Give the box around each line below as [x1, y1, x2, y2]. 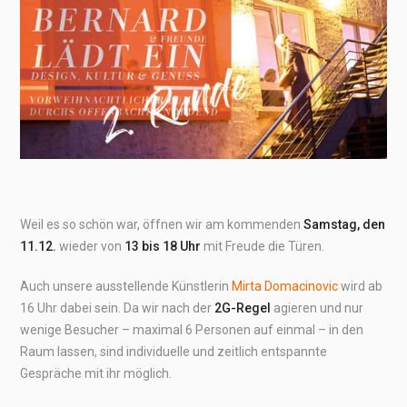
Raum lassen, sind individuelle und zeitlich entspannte [20, 344, 328, 359]
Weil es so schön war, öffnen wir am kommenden [20, 217, 304, 232]
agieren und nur [271, 301, 364, 315]
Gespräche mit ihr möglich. [20, 366, 173, 381]
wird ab [341, 279, 383, 293]
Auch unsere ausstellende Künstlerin [20, 279, 230, 293]
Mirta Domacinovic [232, 279, 339, 293]
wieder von [56, 239, 125, 253]
